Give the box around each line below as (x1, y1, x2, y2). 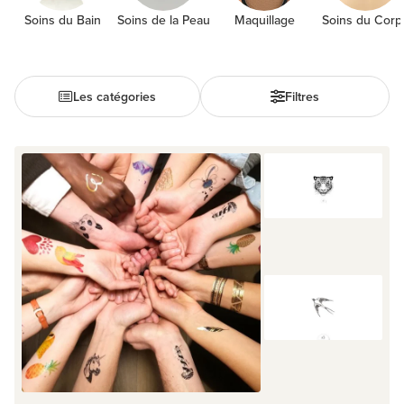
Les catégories (72, 87, 156, 106)
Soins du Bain (23, 11, 101, 29)
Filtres (284, 87, 319, 106)
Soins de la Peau (116, 11, 210, 29)
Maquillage (234, 11, 295, 29)
